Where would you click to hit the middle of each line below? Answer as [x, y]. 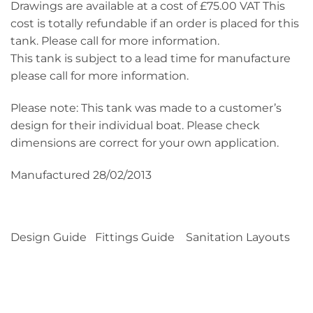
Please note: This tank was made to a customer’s [146, 108]
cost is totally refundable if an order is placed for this [155, 24]
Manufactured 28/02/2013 [81, 175]
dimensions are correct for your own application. [145, 143]
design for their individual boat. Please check [135, 126]
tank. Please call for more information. [115, 41]
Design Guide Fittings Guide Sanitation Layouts [150, 237]
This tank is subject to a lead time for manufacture [151, 59]
